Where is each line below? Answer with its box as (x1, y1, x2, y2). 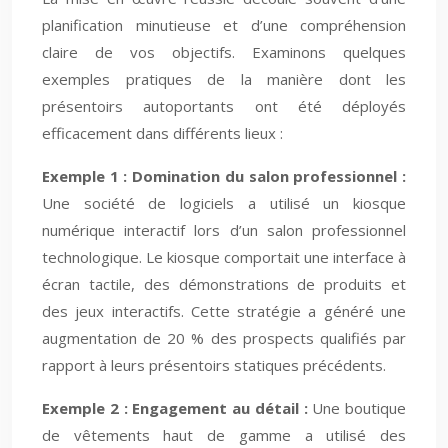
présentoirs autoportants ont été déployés (42, 96, 406, 116)
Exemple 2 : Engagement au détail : (42, 398, 308, 418)
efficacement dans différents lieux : (42, 123, 283, 143)
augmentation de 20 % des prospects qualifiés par (42, 328, 406, 348)
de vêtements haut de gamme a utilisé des (42, 425, 406, 445)
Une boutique (307, 398, 406, 418)
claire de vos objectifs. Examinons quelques (42, 42, 406, 62)
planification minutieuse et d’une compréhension (42, 15, 406, 35)
